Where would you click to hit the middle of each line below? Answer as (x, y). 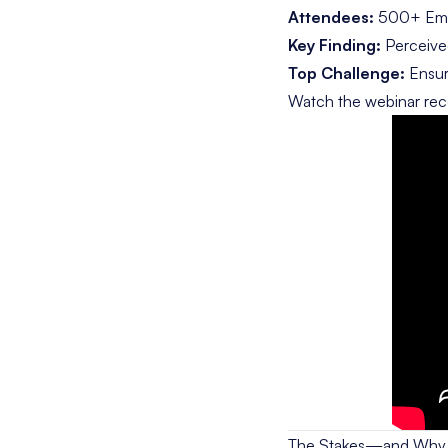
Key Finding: (334, 45)
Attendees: (331, 17)
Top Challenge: (346, 73)
